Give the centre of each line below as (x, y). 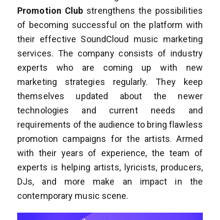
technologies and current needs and (110, 110)
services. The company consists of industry (110, 53)
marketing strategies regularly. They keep (110, 82)
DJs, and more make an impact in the (110, 181)
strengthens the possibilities (143, 11)
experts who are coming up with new (110, 68)
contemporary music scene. (73, 196)
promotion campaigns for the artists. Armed (110, 139)
